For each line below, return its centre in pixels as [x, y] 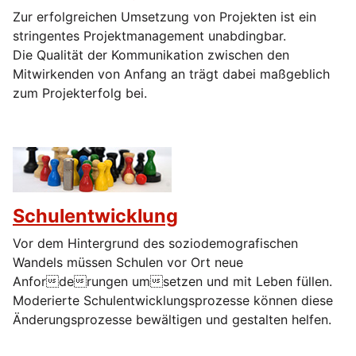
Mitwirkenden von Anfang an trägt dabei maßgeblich [171, 74]
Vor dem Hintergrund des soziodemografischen [155, 244]
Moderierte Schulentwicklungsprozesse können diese [173, 301]
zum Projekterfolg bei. [80, 93]
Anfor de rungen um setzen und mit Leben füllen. [172, 282]
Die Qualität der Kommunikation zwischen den [151, 55]
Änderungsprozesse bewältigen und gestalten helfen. [172, 320]
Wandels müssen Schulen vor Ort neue [128, 263]
